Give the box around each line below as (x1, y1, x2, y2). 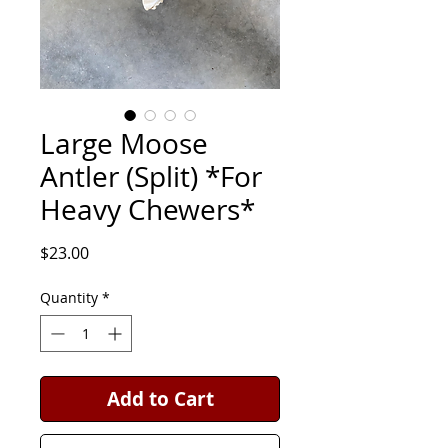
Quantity (40, 287, 98, 307)
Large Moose (40, 124, 208, 162)
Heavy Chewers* (40, 190, 255, 228)
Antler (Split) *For (40, 157, 262, 195)
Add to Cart (106, 385, 214, 412)
